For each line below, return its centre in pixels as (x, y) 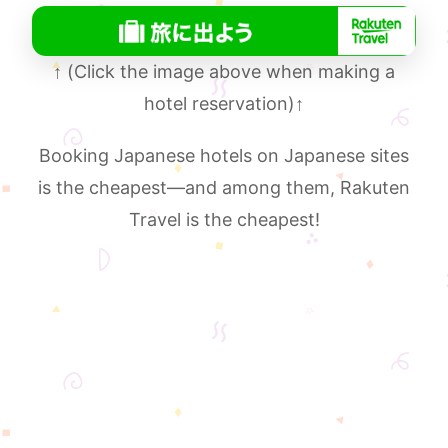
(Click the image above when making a (228, 71)
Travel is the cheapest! (224, 219)
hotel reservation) (219, 103)
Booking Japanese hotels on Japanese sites (224, 155)
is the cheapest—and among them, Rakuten (224, 187)
